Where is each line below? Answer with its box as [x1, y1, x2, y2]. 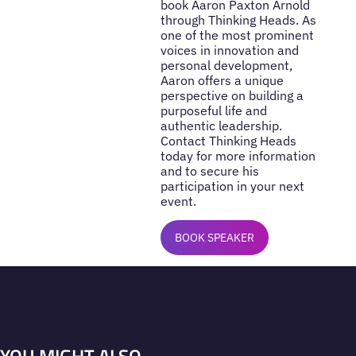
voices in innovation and [160, 41, 299, 58]
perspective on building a [160, 87, 304, 103]
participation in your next [160, 177, 304, 194]
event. [160, 192, 196, 209]
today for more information [160, 147, 315, 164]
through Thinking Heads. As [160, 11, 316, 28]
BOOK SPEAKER [174, 230, 254, 246]
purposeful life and [160, 102, 267, 118]
